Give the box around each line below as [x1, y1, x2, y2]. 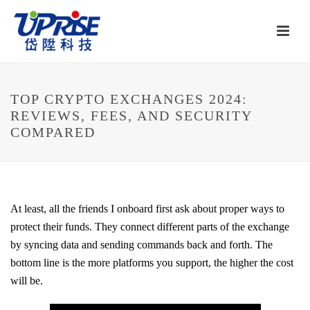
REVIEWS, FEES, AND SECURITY [10, 108, 252, 123]
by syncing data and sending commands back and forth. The [10, 239, 273, 250]
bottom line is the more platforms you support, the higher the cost [10, 257, 293, 268]
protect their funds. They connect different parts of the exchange [10, 221, 289, 232]
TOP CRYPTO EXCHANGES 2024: [10, 91, 248, 107]
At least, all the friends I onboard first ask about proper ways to [10, 203, 284, 215]
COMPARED [10, 125, 95, 140]
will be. [10, 275, 43, 286]
